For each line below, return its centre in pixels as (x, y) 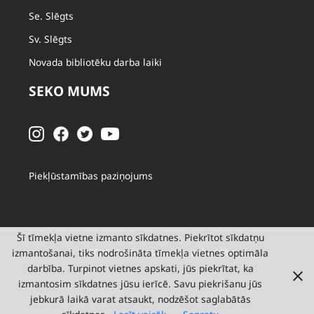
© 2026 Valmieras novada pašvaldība (157, 253)
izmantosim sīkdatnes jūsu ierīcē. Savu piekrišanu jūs (140, 284)
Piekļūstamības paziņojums (91, 176)
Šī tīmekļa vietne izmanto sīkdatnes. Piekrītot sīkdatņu (140, 237)
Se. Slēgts (52, 15)
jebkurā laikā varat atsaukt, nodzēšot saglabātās (140, 299)
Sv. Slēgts (51, 39)
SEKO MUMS (70, 91)
